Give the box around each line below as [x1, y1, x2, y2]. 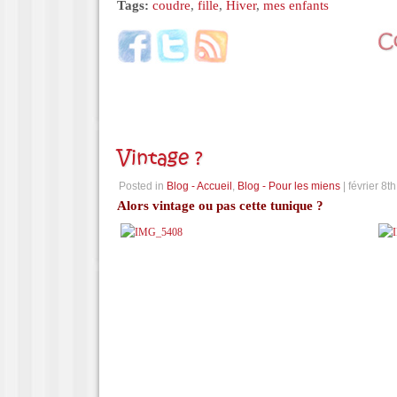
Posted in [119, 180, 167, 192]
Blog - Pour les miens [237, 180, 340, 192]
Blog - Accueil [167, 180, 232, 192]
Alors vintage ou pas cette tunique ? [117, 198, 323, 213]
